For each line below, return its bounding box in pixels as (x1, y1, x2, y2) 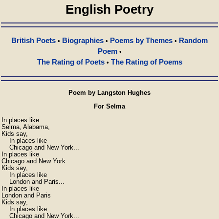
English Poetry (66, 2, 153, 17)
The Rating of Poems (110, 58, 182, 66)
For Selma (94, 103, 125, 110)
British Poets (11, 36, 56, 44)
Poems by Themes (110, 36, 173, 44)
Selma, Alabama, (1, 123, 50, 131)
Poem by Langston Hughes (68, 89, 151, 96)
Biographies (62, 36, 104, 44)
